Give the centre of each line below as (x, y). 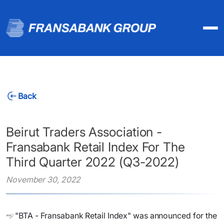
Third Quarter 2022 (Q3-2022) (93, 162)
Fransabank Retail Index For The (95, 147)
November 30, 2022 (43, 179)
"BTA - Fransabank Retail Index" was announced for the (116, 215)
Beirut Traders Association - (84, 132)
